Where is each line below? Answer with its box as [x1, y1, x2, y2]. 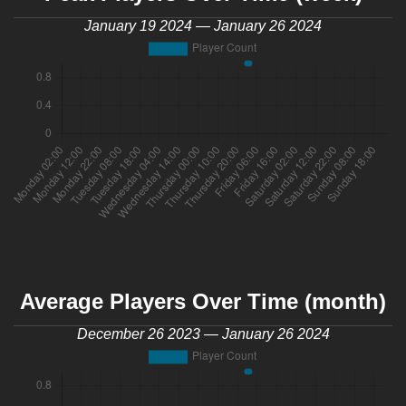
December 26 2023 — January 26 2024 [76, 326, 330, 343]
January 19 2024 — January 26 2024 [84, 18, 322, 34]
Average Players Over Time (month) [20, 289, 386, 314]
